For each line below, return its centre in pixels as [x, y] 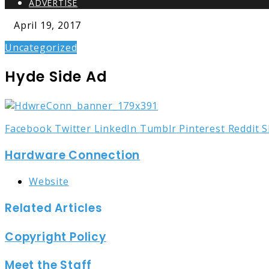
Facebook [29, 128]
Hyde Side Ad [56, 76]
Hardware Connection [73, 155]
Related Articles [54, 208]
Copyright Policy [56, 237]
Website [49, 182]
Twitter [73, 128]
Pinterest [202, 128]
